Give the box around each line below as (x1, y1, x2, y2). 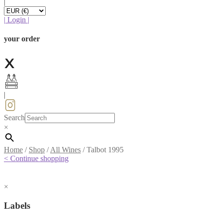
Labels (4, 200, 30, 211)
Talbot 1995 (87, 145, 124, 154)
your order (4, 35, 40, 43)
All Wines (50, 145, 81, 154)
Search (4, 113, 25, 122)
